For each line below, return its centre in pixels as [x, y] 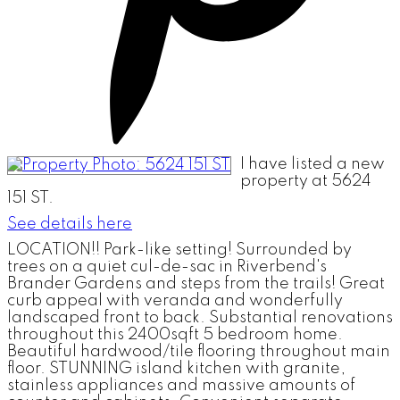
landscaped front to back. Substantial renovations [200, 317]
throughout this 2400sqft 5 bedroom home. [175, 334]
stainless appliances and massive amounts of [181, 385]
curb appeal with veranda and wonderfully [175, 300]
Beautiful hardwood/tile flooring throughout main [199, 351]
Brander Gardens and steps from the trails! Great [196, 283]
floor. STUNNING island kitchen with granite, [176, 368]
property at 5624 [306, 181]
